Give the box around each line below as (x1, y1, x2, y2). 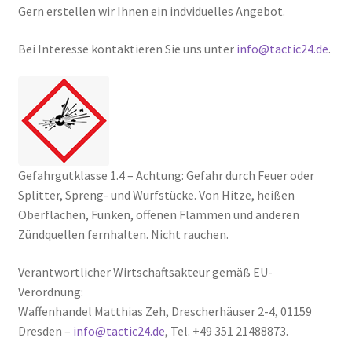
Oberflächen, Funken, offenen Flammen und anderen (17, 207, 299, 223)
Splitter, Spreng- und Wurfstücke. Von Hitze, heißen (17, 187, 295, 203)
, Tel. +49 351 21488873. (164, 322, 288, 339)
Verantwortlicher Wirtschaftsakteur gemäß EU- (17, 263, 273, 280)
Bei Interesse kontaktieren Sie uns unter (17, 40, 236, 57)
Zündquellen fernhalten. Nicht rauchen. (17, 226, 229, 243)
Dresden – (17, 322, 73, 339)
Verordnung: (17, 283, 83, 299)
